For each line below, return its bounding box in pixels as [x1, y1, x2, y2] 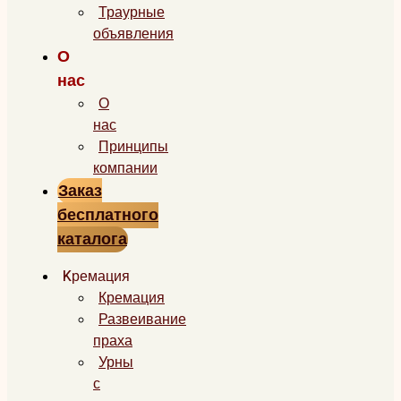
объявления [93, 22, 174, 45]
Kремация [63, 265, 130, 287]
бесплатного [57, 202, 158, 227]
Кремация [98, 286, 165, 309]
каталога [57, 226, 127, 252]
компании [93, 157, 158, 179]
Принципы [98, 135, 168, 158]
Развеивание [98, 308, 186, 330]
